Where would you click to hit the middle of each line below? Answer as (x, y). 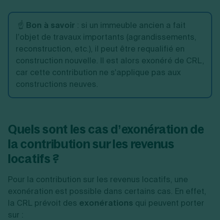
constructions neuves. (58, 84)
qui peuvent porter (170, 203)
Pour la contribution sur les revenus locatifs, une (98, 179)
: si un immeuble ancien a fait (130, 25)
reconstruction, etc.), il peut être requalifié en (100, 49)
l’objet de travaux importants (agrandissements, (106, 37)
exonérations (107, 203)
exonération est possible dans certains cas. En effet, (107, 191)
